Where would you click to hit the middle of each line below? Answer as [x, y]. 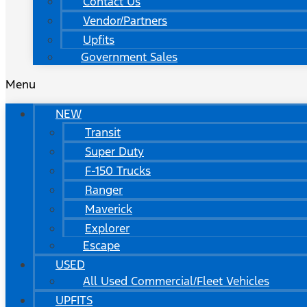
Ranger [104, 190]
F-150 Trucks [118, 171]
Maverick [109, 209]
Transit [103, 132]
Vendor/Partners [125, 21]
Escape [101, 245]
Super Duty [114, 151]
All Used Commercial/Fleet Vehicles [176, 281]
